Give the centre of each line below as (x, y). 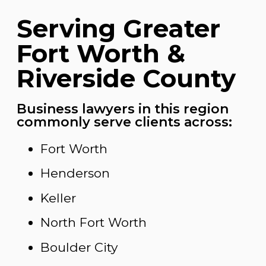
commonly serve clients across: (124, 122)
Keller (60, 198)
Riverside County (126, 78)
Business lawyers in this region (123, 109)
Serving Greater (118, 28)
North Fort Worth (94, 223)
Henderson (75, 173)
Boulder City (79, 247)
